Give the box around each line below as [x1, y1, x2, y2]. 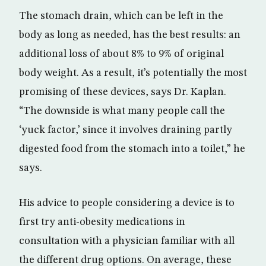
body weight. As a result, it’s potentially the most [19, 68, 247, 79]
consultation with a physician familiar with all [19, 236, 235, 247]
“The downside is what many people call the [19, 106, 225, 117]
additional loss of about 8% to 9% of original [19, 49, 224, 60]
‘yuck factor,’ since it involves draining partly [19, 125, 232, 136]
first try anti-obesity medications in [19, 217, 185, 228]
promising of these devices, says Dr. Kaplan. [19, 87, 226, 98]
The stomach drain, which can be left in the [19, 11, 223, 22]
